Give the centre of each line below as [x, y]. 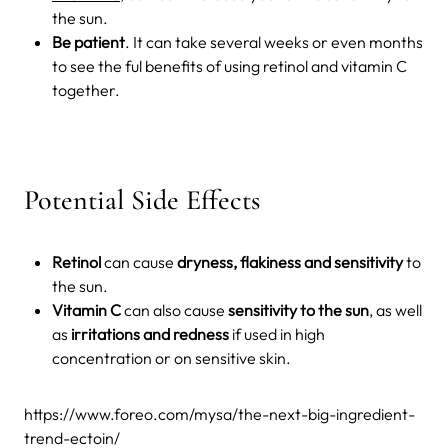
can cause [139, 261]
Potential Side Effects [142, 199]
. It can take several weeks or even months [274, 41]
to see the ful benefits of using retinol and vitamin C [229, 65]
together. [86, 89]
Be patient [88, 41]
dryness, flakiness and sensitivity [290, 261]
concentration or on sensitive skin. [171, 357]
